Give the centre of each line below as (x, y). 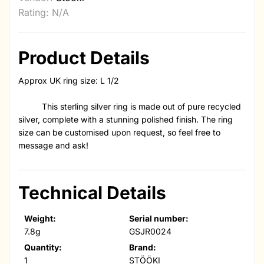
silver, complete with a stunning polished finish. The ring (126, 120)
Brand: (142, 247)
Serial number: (159, 219)
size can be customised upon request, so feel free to (119, 133)
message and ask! (53, 146)
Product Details (84, 58)
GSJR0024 (150, 232)
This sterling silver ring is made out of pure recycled (130, 107)
